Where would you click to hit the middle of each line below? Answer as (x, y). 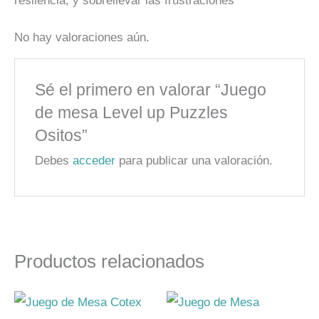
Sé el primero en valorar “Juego (151, 89)
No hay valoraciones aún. (82, 37)
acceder (94, 160)
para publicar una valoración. (194, 160)
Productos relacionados (109, 261)
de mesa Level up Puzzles (132, 112)
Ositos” (62, 135)
